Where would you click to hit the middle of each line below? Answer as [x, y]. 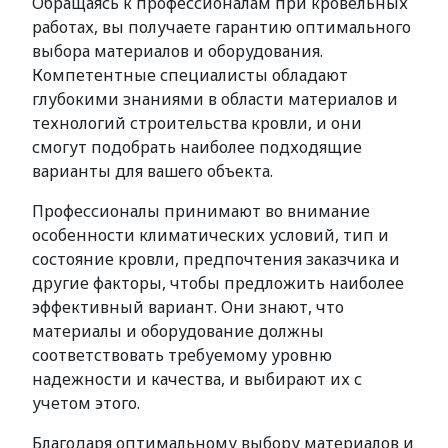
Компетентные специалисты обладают [190, 75]
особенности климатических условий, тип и [210, 235]
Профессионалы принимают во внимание [201, 211]
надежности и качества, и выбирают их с [197, 379]
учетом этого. [86, 403]
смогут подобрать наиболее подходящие [197, 147]
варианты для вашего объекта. [152, 171]
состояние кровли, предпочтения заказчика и [216, 259]
